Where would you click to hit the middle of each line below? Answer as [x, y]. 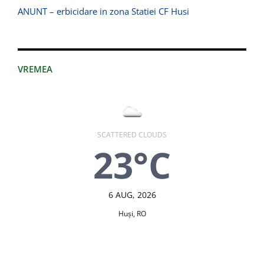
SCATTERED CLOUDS [132, 135]
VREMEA [35, 69]
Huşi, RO [132, 214]
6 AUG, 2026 [132, 195]
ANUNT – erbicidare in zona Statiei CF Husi [103, 11]
